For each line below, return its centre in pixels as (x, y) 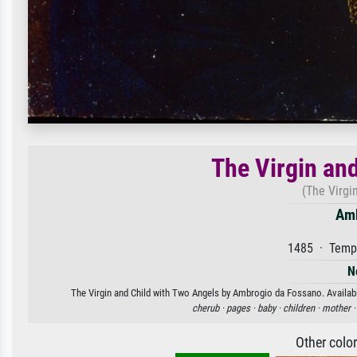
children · (302, 308)
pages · (241, 308)
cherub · (209, 308)
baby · (270, 308)
